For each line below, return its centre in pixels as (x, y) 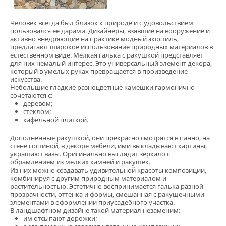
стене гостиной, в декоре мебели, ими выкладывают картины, (108, 146)
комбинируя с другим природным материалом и (88, 178)
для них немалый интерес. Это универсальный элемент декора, (111, 63)
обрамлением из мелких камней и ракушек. (80, 162)
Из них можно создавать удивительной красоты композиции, (108, 170)
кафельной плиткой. (56, 119)
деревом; (38, 103)
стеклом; (37, 111)
